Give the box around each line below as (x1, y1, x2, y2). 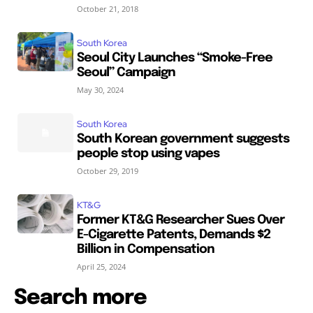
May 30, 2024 (76, 85, 124, 96)
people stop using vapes (76, 147, 219, 161)
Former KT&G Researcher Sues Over (76, 214, 284, 227)
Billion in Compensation (76, 243, 214, 256)
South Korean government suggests (76, 133, 289, 146)
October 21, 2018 (76, 3, 138, 15)
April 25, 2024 (76, 261, 126, 272)
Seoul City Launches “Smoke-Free (76, 52, 272, 65)
